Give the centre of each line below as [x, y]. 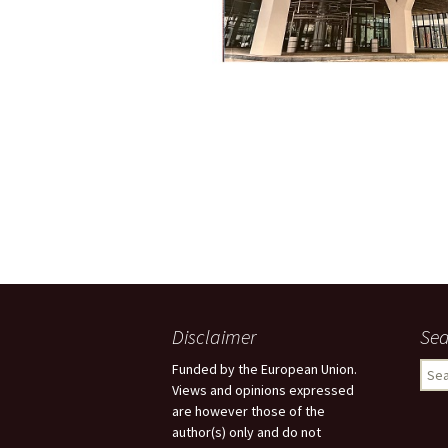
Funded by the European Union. [264, 369]
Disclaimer [214, 337]
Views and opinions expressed [263, 390]
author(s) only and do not [246, 432]
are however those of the [248, 411]
